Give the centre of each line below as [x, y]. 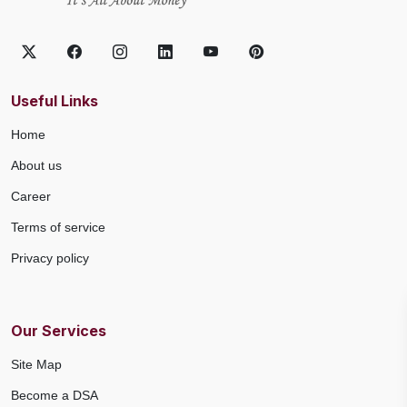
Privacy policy [50, 258]
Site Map [36, 364]
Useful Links [55, 100]
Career [31, 196]
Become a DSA [55, 395]
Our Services [59, 330]
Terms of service [58, 227]
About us [36, 165]
